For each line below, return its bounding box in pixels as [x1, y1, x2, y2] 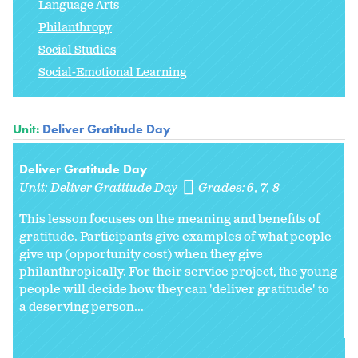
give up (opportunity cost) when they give [19, 245, 263, 263]
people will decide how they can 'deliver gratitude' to [19, 280, 329, 298]
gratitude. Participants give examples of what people [19, 228, 332, 245]
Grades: [198, 179, 249, 197]
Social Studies [38, 42, 116, 58]
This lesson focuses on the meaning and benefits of [19, 210, 320, 228]
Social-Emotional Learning [38, 64, 187, 80]
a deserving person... [19, 298, 144, 316]
